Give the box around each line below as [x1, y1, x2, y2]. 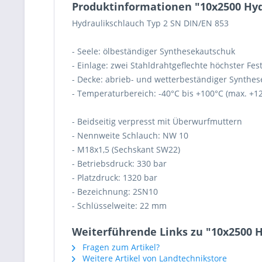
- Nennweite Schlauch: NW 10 [72, 130, 188, 141]
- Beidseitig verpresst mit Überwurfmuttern [72, 116, 242, 127]
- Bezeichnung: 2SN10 [72, 186, 158, 197]
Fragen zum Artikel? [80, 242, 160, 253]
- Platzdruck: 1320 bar [72, 172, 157, 183]
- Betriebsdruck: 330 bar [72, 158, 167, 169]
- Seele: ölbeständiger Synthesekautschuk [72, 46, 235, 57]
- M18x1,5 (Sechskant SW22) [72, 144, 180, 155]
